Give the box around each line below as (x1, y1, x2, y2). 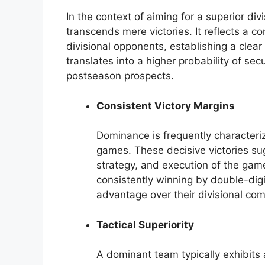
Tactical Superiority (96, 218, 194, 231)
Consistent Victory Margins (96, 99, 235, 112)
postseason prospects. (66, 70, 174, 82)
